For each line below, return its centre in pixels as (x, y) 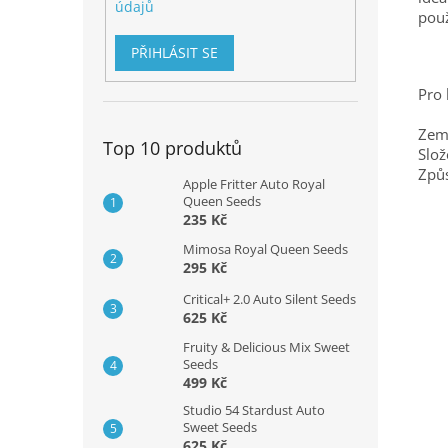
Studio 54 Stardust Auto (254, 410)
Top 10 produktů (172, 148)
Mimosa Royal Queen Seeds (265, 249)
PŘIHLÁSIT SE (174, 52)
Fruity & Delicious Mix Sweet (266, 347)
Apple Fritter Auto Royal (254, 184)
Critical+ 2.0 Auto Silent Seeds (269, 299)
